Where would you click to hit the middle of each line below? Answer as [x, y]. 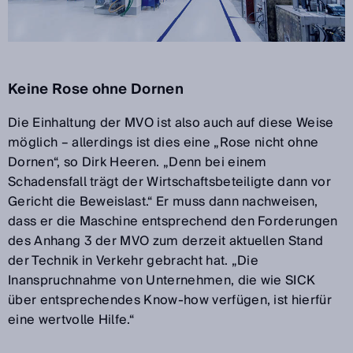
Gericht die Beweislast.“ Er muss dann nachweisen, [163, 201]
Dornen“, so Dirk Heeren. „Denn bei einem [137, 162]
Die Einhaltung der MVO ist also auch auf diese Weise [171, 123]
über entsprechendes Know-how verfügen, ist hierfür [170, 300]
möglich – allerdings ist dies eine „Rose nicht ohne [163, 142]
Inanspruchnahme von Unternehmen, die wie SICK [162, 280]
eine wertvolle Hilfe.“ [71, 320]
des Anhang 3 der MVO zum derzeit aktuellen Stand [166, 241]
